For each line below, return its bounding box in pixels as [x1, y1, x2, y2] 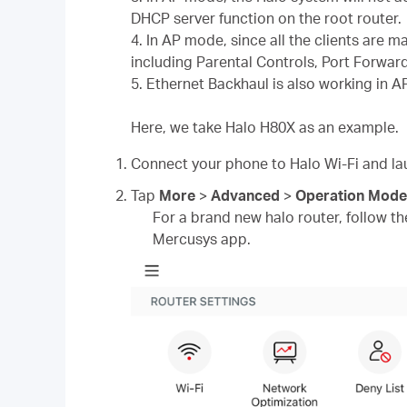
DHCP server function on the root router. [131, 9, 402, 27]
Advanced [211, 186, 283, 204]
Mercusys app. [153, 230, 251, 248]
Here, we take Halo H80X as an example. [131, 118, 399, 136]
